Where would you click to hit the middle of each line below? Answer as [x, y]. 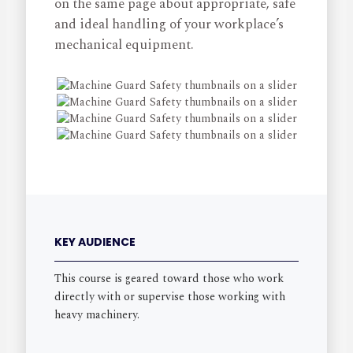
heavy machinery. [97, 314]
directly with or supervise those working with [170, 296]
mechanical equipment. [124, 45]
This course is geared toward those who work [169, 278]
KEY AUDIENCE [95, 242]
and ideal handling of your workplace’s [169, 25]
